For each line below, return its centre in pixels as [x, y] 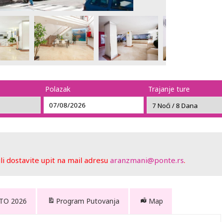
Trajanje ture [169, 89]
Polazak [58, 89]
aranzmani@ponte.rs [147, 160]
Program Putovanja [88, 201]
